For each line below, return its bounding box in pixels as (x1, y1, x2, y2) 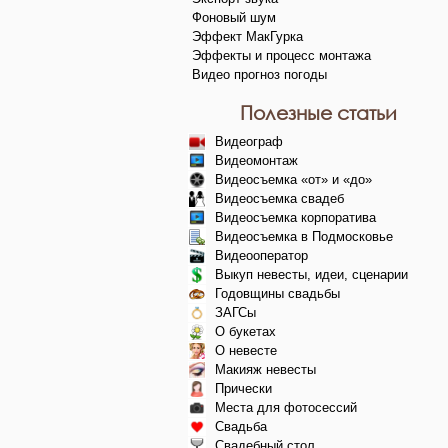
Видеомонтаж (215, 152, 298, 168)
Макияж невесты (215, 361, 316, 377)
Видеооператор (215, 247, 308, 263)
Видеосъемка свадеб (215, 190, 344, 206)
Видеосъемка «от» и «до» (215, 171, 372, 187)
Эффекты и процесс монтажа (192, 47, 371, 63)
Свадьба (215, 418, 267, 434)
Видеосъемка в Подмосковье (215, 228, 393, 244)
